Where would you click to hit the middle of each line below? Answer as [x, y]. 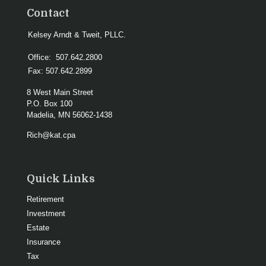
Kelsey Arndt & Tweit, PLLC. [77, 34]
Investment [46, 213]
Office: [41, 57]
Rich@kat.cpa [51, 135]
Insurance [44, 242]
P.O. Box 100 [50, 103]
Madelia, [41, 115]
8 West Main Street [60, 92]
